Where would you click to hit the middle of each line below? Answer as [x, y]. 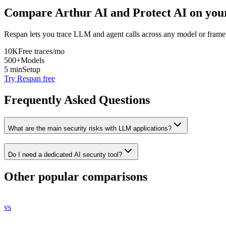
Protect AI [160, 13]
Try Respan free [30, 79]
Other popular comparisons [76, 176]
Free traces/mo [41, 51]
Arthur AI [81, 13]
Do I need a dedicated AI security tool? [65, 154]
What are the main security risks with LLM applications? [90, 129]
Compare [30, 13]
